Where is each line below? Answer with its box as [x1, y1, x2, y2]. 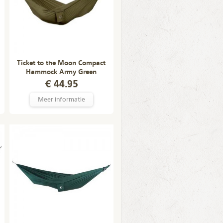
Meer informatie [37, 97, 85, 103]
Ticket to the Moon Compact [17, 60, 106, 67]
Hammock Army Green [26, 69, 97, 76]
